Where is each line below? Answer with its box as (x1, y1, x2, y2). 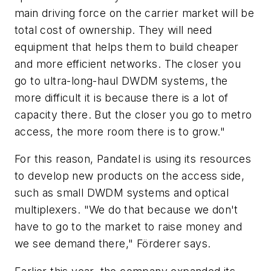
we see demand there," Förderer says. (15, 237, 211, 250)
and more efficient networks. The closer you (15, 57, 241, 70)
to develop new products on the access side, (15, 169, 245, 183)
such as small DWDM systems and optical (15, 186, 229, 200)
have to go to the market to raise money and (15, 220, 243, 233)
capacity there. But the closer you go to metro (15, 108, 252, 121)
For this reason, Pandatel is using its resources (15, 152, 252, 166)
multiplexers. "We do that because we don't (15, 203, 238, 217)
